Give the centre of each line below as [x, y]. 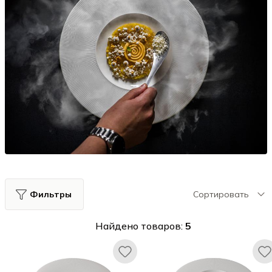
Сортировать [221, 194]
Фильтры [50, 194]
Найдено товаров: [140, 226]
